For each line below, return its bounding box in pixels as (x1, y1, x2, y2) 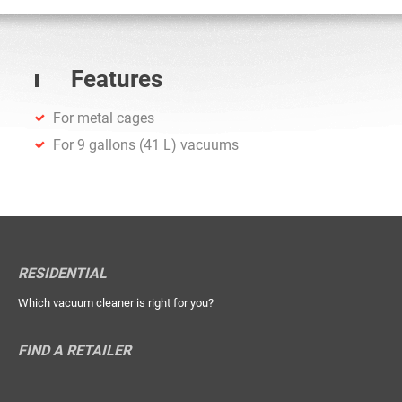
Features (71, 66, 162, 93)
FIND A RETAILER (18, 342, 131, 360)
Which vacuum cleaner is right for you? (18, 296, 214, 310)
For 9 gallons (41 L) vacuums (53, 136, 239, 154)
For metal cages (53, 109, 154, 127)
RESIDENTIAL (18, 265, 107, 283)
